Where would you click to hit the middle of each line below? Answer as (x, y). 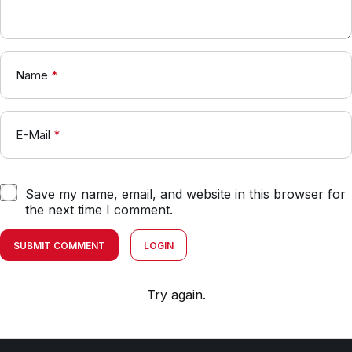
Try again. (176, 294)
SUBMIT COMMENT (59, 245)
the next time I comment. (99, 209)
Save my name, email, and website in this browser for (185, 194)
